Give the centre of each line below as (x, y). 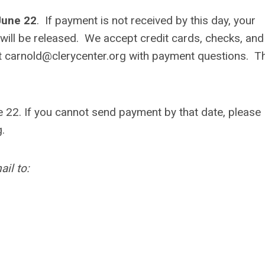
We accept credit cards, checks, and (174, 38)
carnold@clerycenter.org (65, 56)
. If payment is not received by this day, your (146, 20)
